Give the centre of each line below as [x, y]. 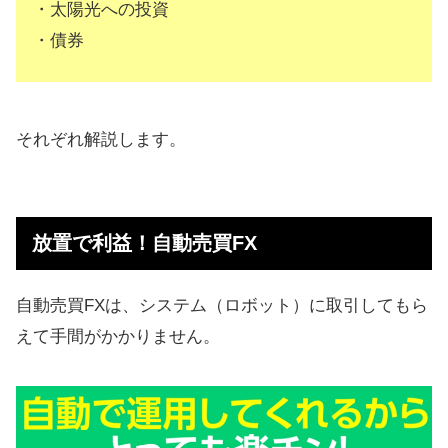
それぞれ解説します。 [101, 140]
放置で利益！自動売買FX [144, 242]
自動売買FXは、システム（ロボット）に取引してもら [222, 305]
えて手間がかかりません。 [118, 336]
